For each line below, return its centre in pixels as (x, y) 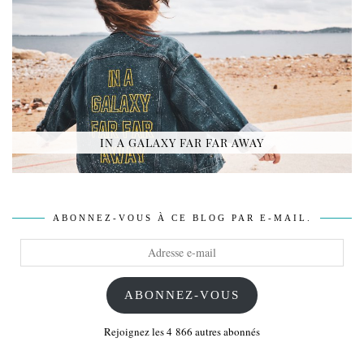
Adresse (37, 245)
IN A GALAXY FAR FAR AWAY (182, 142)
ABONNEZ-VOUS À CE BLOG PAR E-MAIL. (182, 217)
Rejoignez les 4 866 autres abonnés (182, 332)
